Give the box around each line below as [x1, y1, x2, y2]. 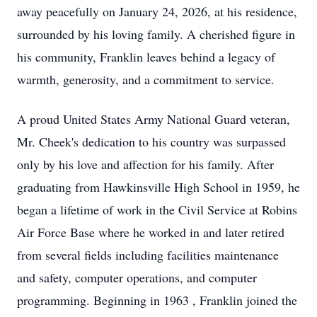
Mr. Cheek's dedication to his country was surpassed [17, 133, 286, 150]
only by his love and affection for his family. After [17, 156, 274, 173]
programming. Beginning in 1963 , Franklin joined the [17, 292, 297, 309]
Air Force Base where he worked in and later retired [17, 224, 284, 241]
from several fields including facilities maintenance [17, 246, 279, 263]
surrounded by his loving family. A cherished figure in [17, 25, 295, 42]
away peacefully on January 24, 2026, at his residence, [17, 3, 297, 20]
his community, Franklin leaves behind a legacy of [17, 48, 275, 65]
